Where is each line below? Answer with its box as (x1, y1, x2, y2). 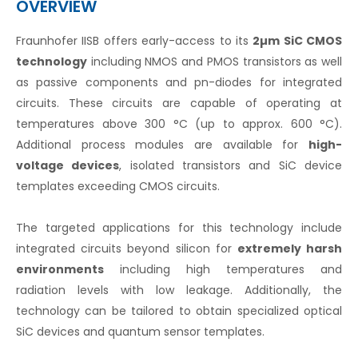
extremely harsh (237, 241, 343, 257)
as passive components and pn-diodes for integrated (16, 74, 342, 91)
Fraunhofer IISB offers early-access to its (16, 33, 253, 50)
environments (16, 261, 104, 278)
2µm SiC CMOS (253, 33, 342, 50)
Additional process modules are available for (16, 137, 308, 153)
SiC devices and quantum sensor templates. (16, 324, 265, 340)
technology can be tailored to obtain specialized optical (16, 303, 342, 320)
